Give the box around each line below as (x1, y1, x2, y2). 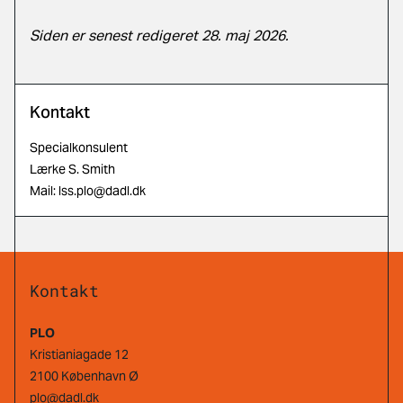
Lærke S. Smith (30, 161, 115, 178)
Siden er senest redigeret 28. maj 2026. (30, 26, 289, 46)
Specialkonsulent (30, 139, 128, 157)
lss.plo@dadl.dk (58, 183, 146, 200)
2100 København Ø (30, 368, 139, 385)
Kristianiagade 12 (30, 346, 129, 363)
